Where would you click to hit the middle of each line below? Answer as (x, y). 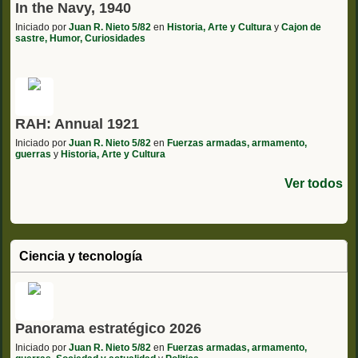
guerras (33, 154)
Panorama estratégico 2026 (108, 328)
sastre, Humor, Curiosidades (80, 38)
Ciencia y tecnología (81, 256)
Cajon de (301, 27)
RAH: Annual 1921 (77, 123)
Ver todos (314, 183)
